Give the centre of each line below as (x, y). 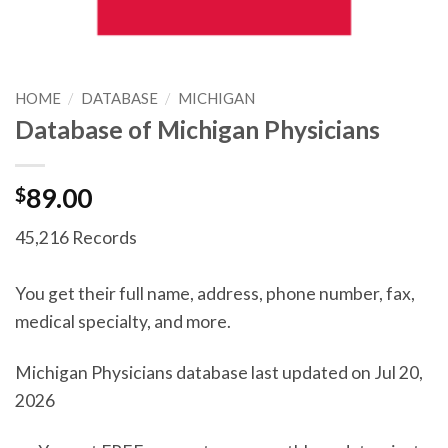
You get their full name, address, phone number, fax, (215, 293)
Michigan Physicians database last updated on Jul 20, (219, 372)
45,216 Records (76, 237)
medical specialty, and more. (123, 321)
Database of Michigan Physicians (197, 130)
